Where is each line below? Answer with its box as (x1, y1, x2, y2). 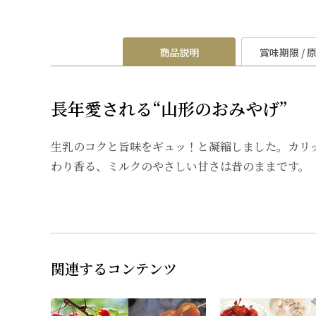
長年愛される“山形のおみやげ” (51, 96, 288, 121)
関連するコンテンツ (51, 258, 177, 279)
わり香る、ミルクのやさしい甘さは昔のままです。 (51, 158, 310, 175)
